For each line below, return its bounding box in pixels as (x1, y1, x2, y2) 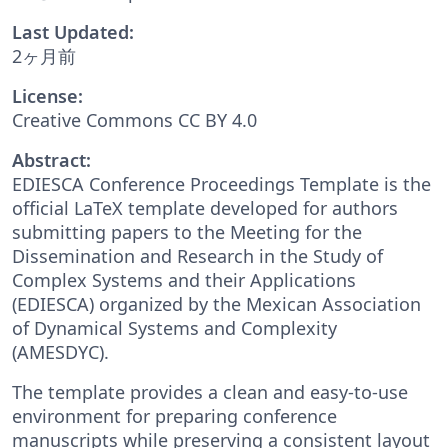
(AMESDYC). (12, 339, 109, 364)
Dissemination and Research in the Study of (12, 243, 383, 268)
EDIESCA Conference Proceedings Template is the (12, 171, 431, 196)
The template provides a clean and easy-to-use (12, 379, 408, 404)
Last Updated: (12, 19, 134, 44)
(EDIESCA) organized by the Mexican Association (12, 291, 421, 316)
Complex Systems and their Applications (12, 267, 356, 292)
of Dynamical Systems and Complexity (12, 315, 337, 340)
